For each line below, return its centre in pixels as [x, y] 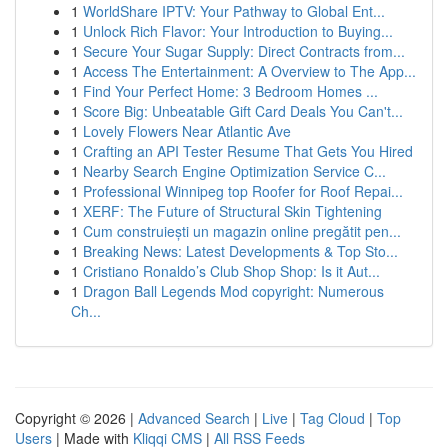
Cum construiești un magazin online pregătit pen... [242, 231]
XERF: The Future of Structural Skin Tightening [232, 211]
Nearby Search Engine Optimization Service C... [234, 171]
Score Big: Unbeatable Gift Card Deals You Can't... [243, 111]
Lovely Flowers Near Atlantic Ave [187, 131]
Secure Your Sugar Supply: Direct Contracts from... [244, 51]
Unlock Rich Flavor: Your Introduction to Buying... [238, 31]
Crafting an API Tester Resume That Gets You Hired [248, 151]
